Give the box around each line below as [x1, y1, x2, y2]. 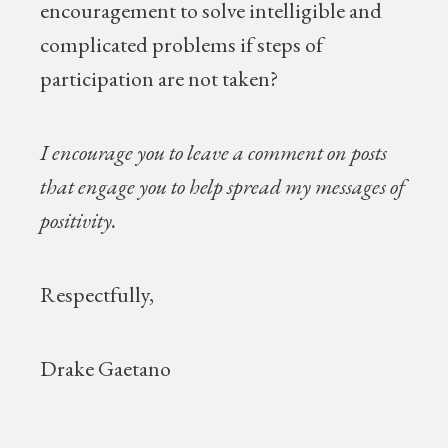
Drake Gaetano [40, 354, 172, 383]
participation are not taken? [40, 64, 279, 93]
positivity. [40, 206, 118, 235]
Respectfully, [40, 280, 155, 309]
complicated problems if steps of [40, 30, 324, 59]
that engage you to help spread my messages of [40, 172, 406, 201]
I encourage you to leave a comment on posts [40, 138, 388, 167]
